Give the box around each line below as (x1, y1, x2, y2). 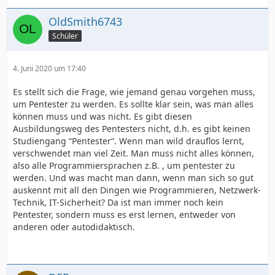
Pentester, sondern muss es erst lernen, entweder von (13, 209, 236, 221)
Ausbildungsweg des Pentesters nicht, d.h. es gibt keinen (13, 123, 250, 135)
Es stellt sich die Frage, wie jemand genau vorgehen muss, (13, 86, 255, 98)
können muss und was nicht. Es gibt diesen (13, 110, 192, 123)
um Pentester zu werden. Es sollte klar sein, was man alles (13, 98, 254, 110)
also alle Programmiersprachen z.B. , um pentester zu (13, 160, 235, 172)
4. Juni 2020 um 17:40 (13, 63, 86, 74)
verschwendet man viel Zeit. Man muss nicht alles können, (13, 147, 254, 160)
